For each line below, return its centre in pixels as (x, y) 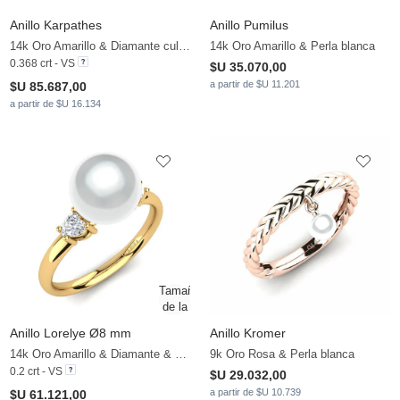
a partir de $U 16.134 (55, 104)
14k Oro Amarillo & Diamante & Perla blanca (181, 354)
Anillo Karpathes (56, 25)
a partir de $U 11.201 (255, 84)
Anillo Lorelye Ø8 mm (71, 333)
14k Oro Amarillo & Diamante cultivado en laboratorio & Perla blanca (184, 46)
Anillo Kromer (248, 333)
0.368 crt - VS (42, 64)
